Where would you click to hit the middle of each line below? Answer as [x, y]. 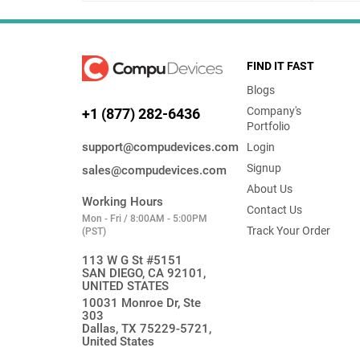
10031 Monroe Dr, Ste [141, 303]
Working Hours [123, 202]
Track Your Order [289, 231]
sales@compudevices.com [154, 171]
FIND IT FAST [281, 66]
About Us [270, 189]
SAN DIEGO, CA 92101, [144, 274]
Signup [264, 168]
